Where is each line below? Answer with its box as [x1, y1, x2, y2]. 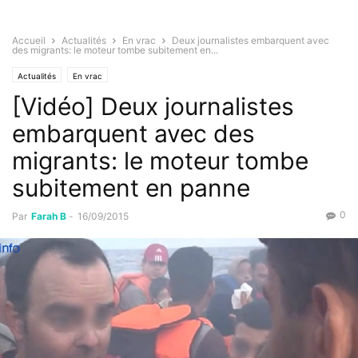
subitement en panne [12, 173, 250, 203]
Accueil [12, 34, 46, 47]
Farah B [31, 210, 66, 223]
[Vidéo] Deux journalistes [12, 92, 294, 121]
